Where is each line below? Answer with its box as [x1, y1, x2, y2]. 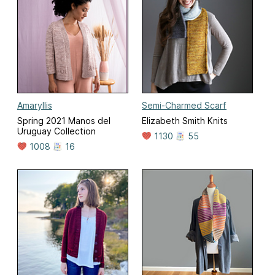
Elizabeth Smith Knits [142, 115, 228, 126]
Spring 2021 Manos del [17, 115, 110, 126]
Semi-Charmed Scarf [142, 100, 227, 111]
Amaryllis [17, 100, 52, 111]
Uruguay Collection [17, 126, 96, 137]
